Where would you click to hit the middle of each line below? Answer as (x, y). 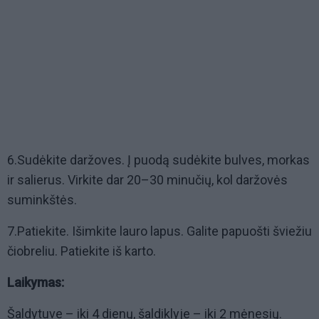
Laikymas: (36, 283)
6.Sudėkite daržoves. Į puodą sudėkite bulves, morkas (158, 160)
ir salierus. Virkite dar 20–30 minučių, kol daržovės (147, 180)
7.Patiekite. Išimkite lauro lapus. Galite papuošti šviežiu (159, 231)
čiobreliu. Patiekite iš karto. (82, 251)
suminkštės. (42, 200)
